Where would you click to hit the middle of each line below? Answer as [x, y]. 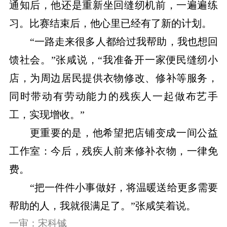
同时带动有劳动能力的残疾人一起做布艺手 [113, 97]
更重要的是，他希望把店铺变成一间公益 [124, 133]
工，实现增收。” [47, 115]
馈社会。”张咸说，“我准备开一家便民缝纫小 [113, 60]
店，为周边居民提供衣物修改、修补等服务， [113, 78]
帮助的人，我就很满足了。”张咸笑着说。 [102, 206]
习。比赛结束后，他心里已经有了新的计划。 [110, 24]
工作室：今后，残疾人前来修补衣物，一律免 [113, 151]
